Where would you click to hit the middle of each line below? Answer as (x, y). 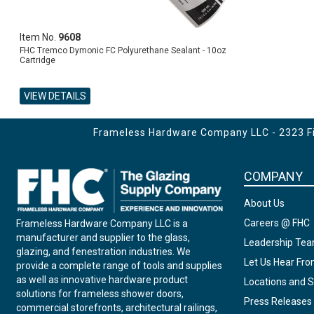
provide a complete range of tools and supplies (120, 266)
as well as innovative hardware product (102, 280)
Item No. (39, 37)
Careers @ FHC (277, 223)
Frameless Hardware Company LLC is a (102, 224)
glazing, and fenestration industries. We (104, 252)
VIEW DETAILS (55, 96)
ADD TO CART (47, 108)
